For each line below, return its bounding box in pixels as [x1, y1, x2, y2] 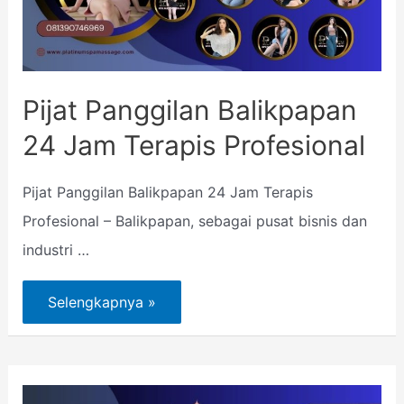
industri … [22, 241, 89, 260]
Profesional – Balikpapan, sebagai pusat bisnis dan [22, 212, 367, 231]
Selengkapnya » [47, 293, 156, 312]
